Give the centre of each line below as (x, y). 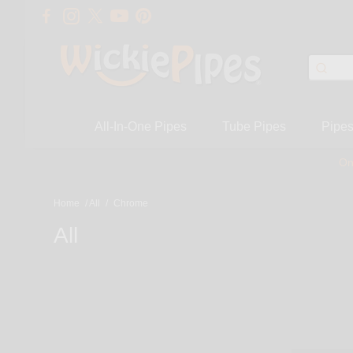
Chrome (131, 204)
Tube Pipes (254, 126)
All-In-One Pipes (140, 126)
